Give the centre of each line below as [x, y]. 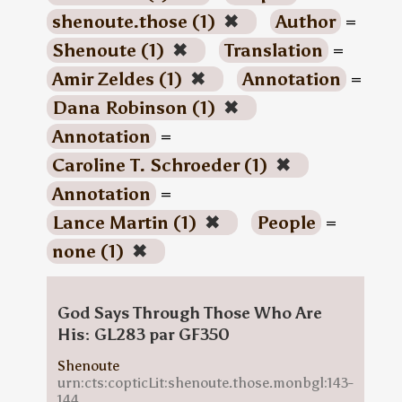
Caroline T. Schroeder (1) [162, 165]
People [286, 223]
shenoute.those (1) [135, 22]
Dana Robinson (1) [135, 108]
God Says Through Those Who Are [189, 313]
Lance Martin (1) [126, 223]
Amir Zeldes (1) [119, 79]
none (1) [90, 251]
